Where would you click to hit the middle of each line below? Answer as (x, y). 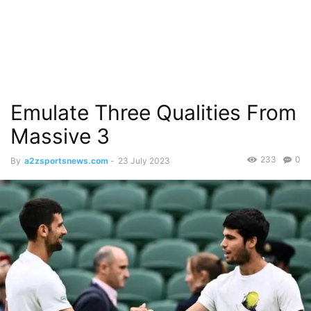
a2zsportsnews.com (66, 161)
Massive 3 (60, 136)
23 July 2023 (144, 161)
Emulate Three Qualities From (153, 112)
